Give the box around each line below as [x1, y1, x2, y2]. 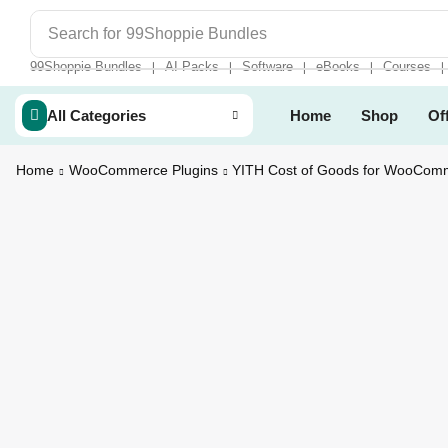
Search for [48, 25, 122, 42]
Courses [383, 59, 431, 74]
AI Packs [165, 59, 219, 74]
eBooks [316, 59, 360, 74]
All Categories [46, 107, 146, 124]
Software [242, 59, 293, 74]
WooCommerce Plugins [69, 162, 218, 178]
